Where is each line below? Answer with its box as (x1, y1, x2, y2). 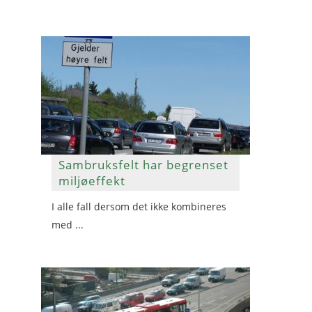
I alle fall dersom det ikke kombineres (52, 200, 226, 213)
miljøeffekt (58, 173, 125, 189)
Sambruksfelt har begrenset (58, 157, 228, 173)
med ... (52, 218, 84, 231)
